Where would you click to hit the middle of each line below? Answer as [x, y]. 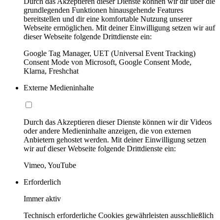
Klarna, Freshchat [51, 71]
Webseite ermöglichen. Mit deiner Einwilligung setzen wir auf [119, 27]
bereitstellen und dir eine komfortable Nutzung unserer [108, 19]
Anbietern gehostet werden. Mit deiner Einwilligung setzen [115, 139]
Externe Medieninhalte [59, 87]
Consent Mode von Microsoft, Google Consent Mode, [108, 62]
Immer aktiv [42, 198]
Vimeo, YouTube [50, 165]
